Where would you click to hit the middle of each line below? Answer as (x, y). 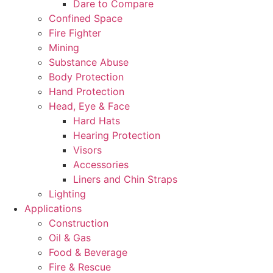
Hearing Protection (117, 135)
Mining (64, 47)
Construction (79, 223)
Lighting (67, 193)
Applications (53, 208)
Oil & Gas (70, 237)
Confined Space (86, 18)
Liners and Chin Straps (125, 179)
